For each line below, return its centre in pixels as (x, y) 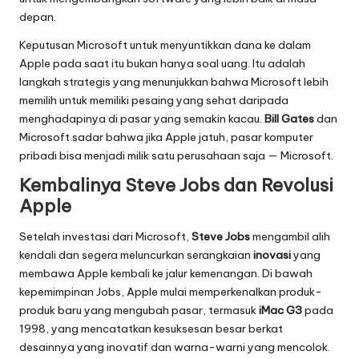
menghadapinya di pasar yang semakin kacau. (142, 118)
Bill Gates (289, 118)
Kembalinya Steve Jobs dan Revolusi (176, 185)
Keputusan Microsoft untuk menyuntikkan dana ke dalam (165, 44)
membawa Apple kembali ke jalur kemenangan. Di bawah (166, 274)
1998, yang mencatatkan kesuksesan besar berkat (151, 329)
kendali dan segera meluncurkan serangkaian (136, 255)
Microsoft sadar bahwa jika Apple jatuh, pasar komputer (166, 137)
